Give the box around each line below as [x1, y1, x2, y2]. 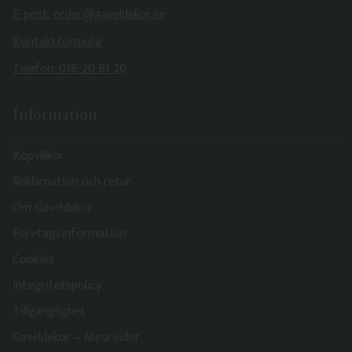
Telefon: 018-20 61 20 [13, 58, 126, 80]
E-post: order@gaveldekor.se [13, 4, 165, 26]
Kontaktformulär [13, 31, 104, 53]
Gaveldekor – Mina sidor [13, 327, 140, 349]
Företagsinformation [13, 223, 126, 245]
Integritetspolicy [13, 275, 101, 297]
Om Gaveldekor [13, 197, 93, 219]
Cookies [13, 249, 54, 271]
